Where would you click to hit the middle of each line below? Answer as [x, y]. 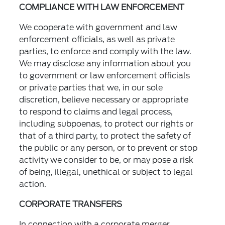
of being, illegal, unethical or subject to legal [106, 172]
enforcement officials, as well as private [97, 40]
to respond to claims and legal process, [96, 112]
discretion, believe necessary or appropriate [104, 100]
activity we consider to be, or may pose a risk [106, 160]
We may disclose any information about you [105, 64]
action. [33, 184]
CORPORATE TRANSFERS [71, 204]
